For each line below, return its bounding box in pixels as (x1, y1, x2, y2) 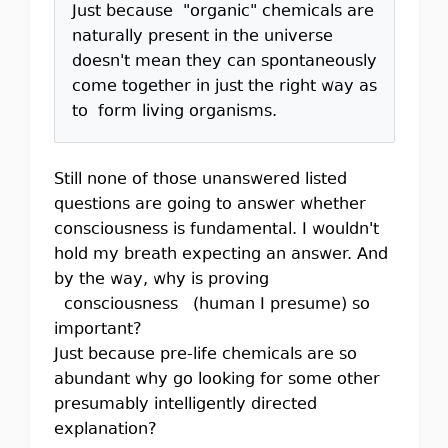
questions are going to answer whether (53, 192, 366, 217)
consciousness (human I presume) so (53, 292, 370, 317)
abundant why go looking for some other (53, 367, 380, 392)
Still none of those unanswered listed (53, 167, 347, 192)
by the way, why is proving (53, 267, 269, 292)
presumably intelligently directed (53, 392, 317, 417)
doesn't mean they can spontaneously (71, 49, 377, 74)
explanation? (53, 417, 157, 442)
